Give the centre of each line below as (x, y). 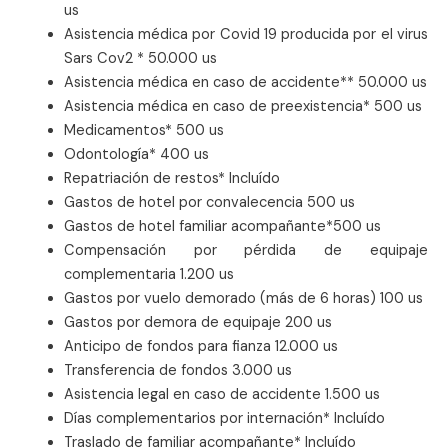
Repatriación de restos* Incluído (171, 179)
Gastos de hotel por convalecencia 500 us (209, 203)
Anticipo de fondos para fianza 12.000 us (200, 347)
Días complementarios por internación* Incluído (224, 419)
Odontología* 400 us (136, 155)
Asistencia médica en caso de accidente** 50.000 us (245, 83)
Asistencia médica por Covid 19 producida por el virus (245, 35)
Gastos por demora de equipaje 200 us (197, 323)
